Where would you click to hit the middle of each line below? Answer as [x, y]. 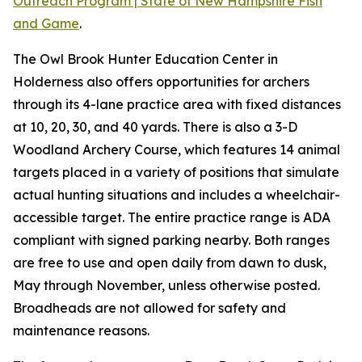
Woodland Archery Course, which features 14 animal [177, 149]
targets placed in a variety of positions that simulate [176, 172]
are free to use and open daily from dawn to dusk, [170, 263]
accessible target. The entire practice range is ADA [172, 217]
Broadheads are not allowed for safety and [149, 308]
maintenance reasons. [81, 330]
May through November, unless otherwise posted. [166, 285]
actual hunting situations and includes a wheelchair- [177, 195]
